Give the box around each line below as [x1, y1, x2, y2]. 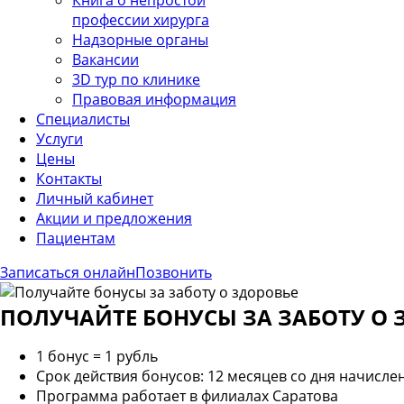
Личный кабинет [36, 188, 153, 208]
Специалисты [36, 109, 130, 129]
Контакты [36, 169, 102, 188]
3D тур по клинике [72, 69, 200, 89]
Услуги [36, 129, 83, 149]
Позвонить [135, 262, 212, 282]
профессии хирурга [72, 10, 209, 30]
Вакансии [72, 50, 139, 69]
